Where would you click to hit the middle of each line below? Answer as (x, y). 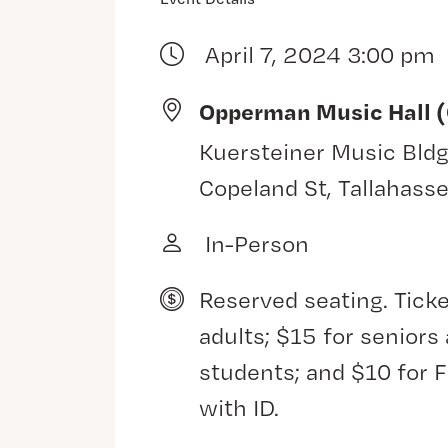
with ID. (238, 407)
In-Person (253, 243)
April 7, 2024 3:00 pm (316, 54)
